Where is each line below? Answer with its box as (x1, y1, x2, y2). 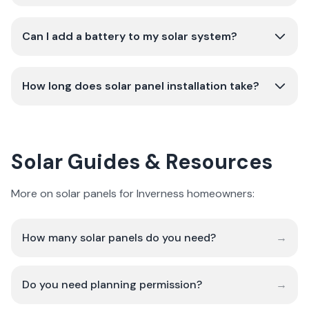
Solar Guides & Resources (11, 148, 272, 175)
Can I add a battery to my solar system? (22, 29, 237, 43)
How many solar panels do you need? (22, 230, 216, 245)
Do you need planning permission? (22, 277, 202, 292)
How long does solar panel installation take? (22, 79, 259, 93)
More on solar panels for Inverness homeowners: (11, 186, 255, 201)
